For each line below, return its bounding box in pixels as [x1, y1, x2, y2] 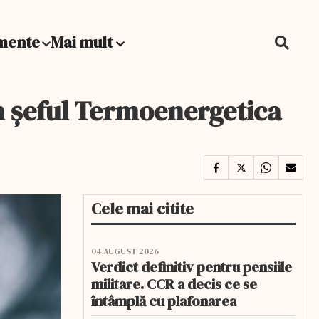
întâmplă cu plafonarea [91, 291, 236, 311]
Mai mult [51, 31, 116, 53]
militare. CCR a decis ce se [91, 274, 257, 294]
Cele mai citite [91, 198, 194, 219]
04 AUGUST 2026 [91, 246, 159, 257]
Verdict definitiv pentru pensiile [91, 257, 292, 277]
